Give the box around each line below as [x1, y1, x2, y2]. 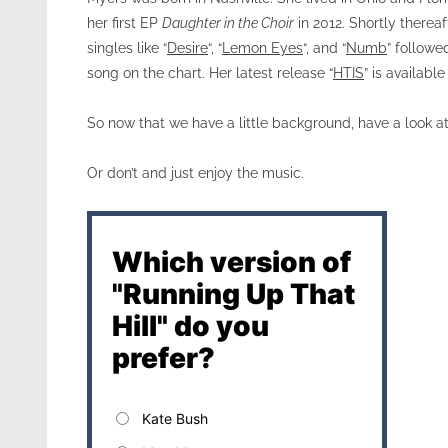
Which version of [112, 245, 351, 279]
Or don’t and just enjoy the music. [87, 165, 304, 181]
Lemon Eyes [222, 40, 303, 56]
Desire [167, 40, 208, 56]
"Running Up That [112, 277, 355, 311]
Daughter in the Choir [162, 15, 294, 31]
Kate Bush [142, 409, 209, 427]
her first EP [87, 15, 162, 31]
